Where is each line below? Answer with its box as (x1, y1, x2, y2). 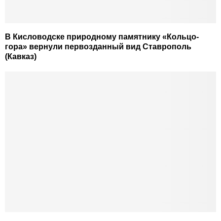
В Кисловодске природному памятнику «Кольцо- (5, 32, 199, 41)
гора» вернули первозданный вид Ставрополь (5, 42, 191, 51)
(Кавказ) (5, 52, 37, 61)
